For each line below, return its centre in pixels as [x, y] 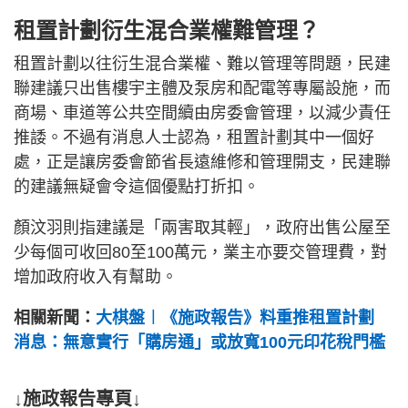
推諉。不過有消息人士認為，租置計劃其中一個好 [194, 138]
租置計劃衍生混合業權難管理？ [167, 31]
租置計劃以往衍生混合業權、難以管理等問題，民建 [202, 64]
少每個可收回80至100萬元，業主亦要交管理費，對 [200, 253]
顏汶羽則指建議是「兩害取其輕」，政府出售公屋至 [202, 228]
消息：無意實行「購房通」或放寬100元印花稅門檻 [199, 343]
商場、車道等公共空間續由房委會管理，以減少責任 [202, 113]
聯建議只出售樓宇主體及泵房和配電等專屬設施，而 [202, 89]
